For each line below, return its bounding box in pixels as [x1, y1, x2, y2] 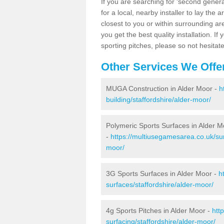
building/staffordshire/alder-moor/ [106, 95, 211, 103]
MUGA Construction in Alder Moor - [106, 84, 219, 92]
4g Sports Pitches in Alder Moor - [106, 206, 212, 214]
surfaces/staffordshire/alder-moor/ [106, 180, 213, 188]
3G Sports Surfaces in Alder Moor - [106, 169, 218, 177]
